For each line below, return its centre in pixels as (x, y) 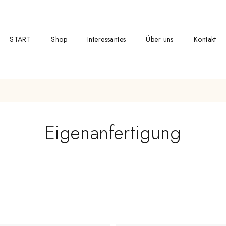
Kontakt (205, 39)
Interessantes (107, 39)
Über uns (160, 39)
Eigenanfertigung (113, 132)
